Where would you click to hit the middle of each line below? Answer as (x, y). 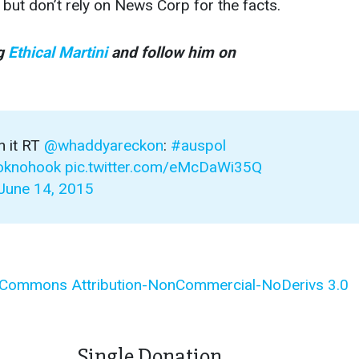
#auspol (198, 146)
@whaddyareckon (104, 146)
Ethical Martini (58, 53)
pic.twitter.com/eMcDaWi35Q (163, 167)
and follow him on (171, 53)
